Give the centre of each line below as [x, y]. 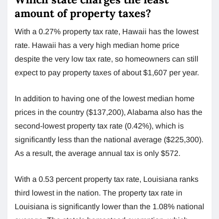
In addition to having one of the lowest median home [105, 98]
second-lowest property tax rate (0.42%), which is [99, 126]
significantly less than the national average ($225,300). [109, 139]
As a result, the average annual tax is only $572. [98, 153]
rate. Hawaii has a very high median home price [97, 45]
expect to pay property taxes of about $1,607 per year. [107, 72]
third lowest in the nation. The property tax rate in [99, 193]
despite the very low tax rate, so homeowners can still [107, 59]
